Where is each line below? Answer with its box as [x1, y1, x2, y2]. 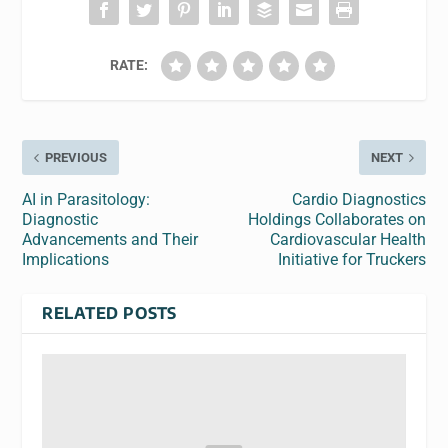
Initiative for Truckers [277, 250, 426, 270]
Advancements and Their [22, 230, 199, 250]
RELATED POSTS [42, 303, 177, 324]
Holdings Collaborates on [247, 210, 426, 230]
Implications [22, 250, 110, 270]
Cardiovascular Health [269, 230, 426, 250]
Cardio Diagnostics [291, 190, 426, 210]
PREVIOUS [45, 150, 108, 166]
